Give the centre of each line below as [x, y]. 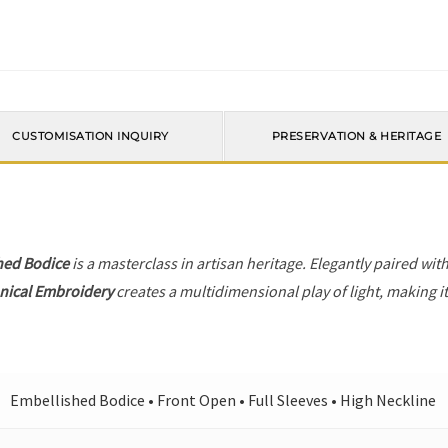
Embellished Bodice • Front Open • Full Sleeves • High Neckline [223, 400]
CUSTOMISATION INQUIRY [90, 136]
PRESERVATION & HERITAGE [356, 136]
